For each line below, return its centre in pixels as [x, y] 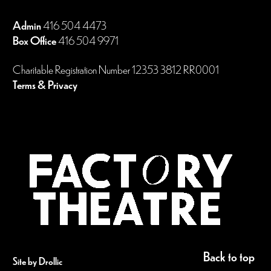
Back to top [229, 256]
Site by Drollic [38, 261]
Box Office [34, 40]
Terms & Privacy [45, 84]
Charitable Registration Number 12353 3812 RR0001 [116, 69]
